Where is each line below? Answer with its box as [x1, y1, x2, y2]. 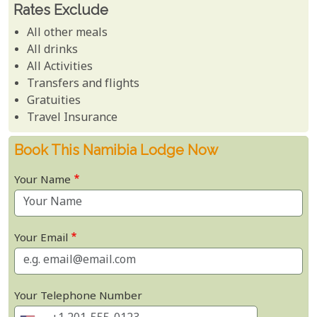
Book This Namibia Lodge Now [14, 142, 218, 159]
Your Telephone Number [14, 289, 142, 305]
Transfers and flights [27, 76, 140, 93]
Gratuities [27, 93, 81, 110]
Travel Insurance [27, 110, 118, 127]
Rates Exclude [13, 1, 108, 19]
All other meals [27, 25, 108, 42]
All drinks [27, 42, 79, 59]
